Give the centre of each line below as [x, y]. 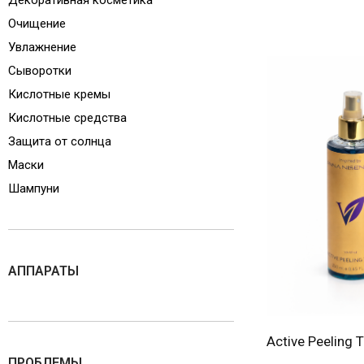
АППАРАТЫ [43, 271]
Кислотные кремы [59, 94]
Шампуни [44, 188]
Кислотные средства [67, 118]
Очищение [37, 24]
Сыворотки [40, 71]
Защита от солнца [60, 141]
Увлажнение [42, 47]
